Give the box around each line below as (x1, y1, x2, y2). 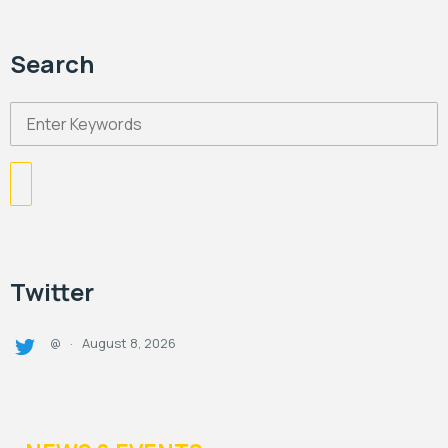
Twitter (10, 274, 94, 308)
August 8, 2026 (82, 333, 176, 352)
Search (10, 46, 94, 80)
